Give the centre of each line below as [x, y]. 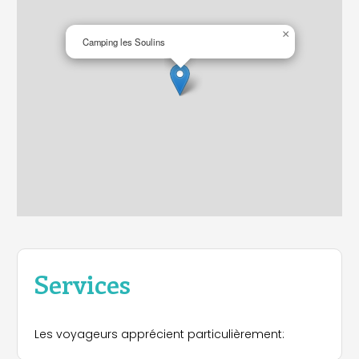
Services [83, 283]
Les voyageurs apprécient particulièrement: [159, 334]
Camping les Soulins [124, 42]
